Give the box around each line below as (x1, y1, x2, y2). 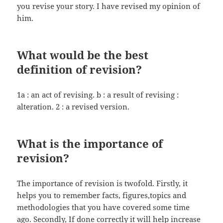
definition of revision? (17, 62, 142, 77)
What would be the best (17, 47, 149, 63)
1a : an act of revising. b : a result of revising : (17, 90, 179, 100)
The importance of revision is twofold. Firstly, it (17, 178, 188, 189)
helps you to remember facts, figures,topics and (17, 190, 187, 201)
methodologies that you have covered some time (17, 202, 190, 213)
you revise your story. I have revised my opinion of (17, 1, 201, 11)
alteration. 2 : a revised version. (17, 102, 130, 112)
